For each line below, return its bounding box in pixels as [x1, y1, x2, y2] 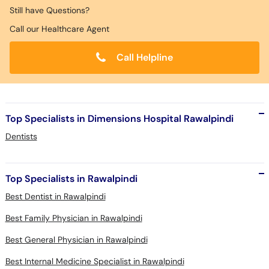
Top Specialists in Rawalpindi [5, 172, 138, 185]
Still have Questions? [10, 5, 89, 16]
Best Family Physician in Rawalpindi [5, 213, 142, 223]
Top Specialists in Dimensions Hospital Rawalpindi [5, 112, 234, 125]
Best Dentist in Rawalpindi [5, 191, 106, 202]
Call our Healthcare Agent [10, 23, 109, 34]
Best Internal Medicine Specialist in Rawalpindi [5, 256, 184, 267]
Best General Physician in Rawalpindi [5, 234, 148, 245]
